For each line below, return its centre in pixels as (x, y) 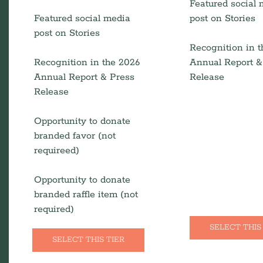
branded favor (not (75, 136)
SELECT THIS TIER (88, 240)
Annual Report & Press (84, 77)
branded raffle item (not (86, 195)
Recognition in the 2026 (87, 63)
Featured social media (82, 18)
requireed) (56, 151)
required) (54, 209)
